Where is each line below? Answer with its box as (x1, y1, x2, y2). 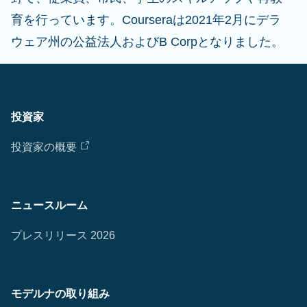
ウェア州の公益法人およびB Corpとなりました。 (11, 35, 284, 49)
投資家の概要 (11, 141, 77, 153)
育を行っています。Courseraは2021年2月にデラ (11, 13, 281, 27)
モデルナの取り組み (11, 288, 110, 299)
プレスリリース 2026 (11, 230, 115, 241)
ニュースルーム (11, 199, 88, 211)
